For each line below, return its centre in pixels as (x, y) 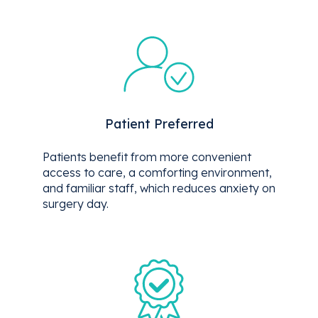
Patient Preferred (159, 124)
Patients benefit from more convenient (147, 157)
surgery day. (76, 203)
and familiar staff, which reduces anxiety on (159, 188)
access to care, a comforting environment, (157, 172)
